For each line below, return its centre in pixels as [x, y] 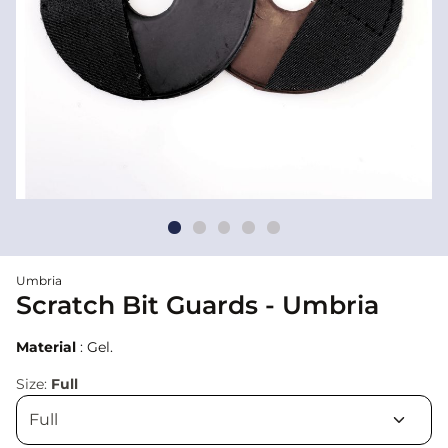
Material [46, 346]
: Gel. [94, 346]
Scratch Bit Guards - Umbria [197, 304]
